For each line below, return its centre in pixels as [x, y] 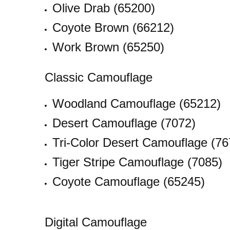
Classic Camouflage [99, 77]
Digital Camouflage [96, 222]
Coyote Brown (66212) [113, 27]
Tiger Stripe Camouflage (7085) [137, 162]
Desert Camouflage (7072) [124, 123]
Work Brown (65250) [108, 47]
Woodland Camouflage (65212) [136, 103]
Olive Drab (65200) [103, 8]
